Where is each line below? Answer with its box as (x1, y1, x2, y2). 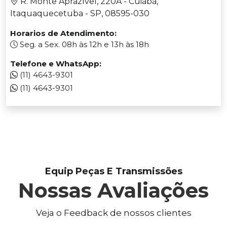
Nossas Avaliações (18, 178, 209, 203)
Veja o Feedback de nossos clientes (35, 208, 192, 218)
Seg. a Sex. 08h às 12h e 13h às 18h (18, 40, 149, 50)
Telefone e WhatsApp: (10, 59, 101, 69)
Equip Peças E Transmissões (45, 166, 182, 177)
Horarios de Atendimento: (10, 28, 117, 39)
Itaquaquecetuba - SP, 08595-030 (10, 9, 149, 19)
